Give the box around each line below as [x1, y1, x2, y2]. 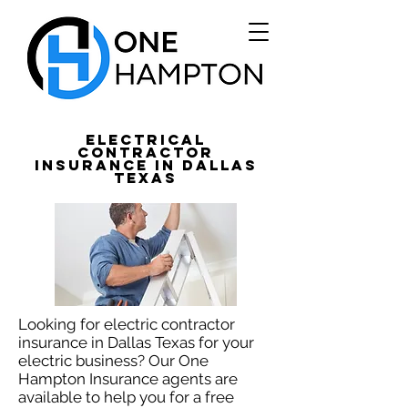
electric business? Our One [18, 352, 209, 370]
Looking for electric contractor [18, 315, 235, 333]
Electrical [86, 130, 206, 148]
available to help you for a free [18, 388, 234, 406]
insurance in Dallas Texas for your [18, 333, 254, 352]
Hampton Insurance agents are [18, 370, 238, 388]
